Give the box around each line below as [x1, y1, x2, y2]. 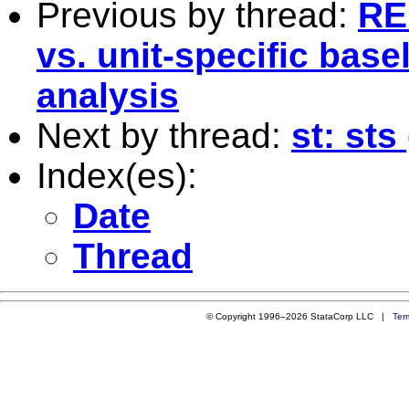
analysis [37, 75, 179, 115]
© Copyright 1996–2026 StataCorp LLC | [205, 310, 393, 321]
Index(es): [37, 155, 197, 195]
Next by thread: [37, 115, 291, 155]
